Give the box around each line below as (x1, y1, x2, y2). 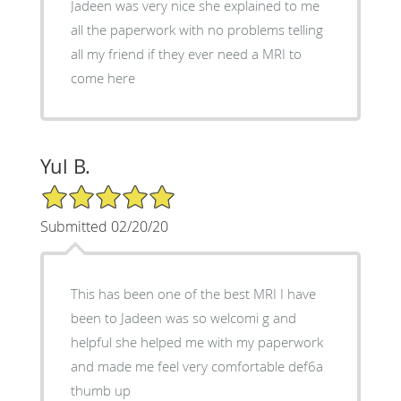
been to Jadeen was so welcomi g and (70, 309, 296, 328)
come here (70, 69, 135, 88)
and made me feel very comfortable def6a (70, 357, 323, 376)
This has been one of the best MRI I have (70, 285, 316, 303)
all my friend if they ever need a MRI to (70, 45, 302, 64)
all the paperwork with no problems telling (70, 21, 323, 39)
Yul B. (39, 153, 90, 180)
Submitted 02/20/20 (39, 217, 168, 237)
